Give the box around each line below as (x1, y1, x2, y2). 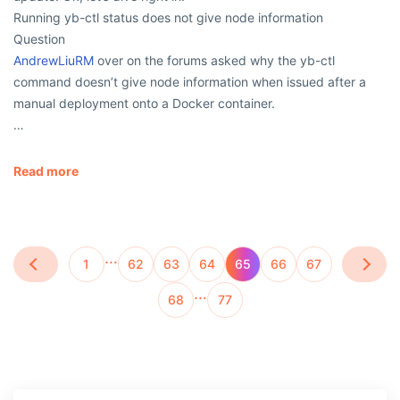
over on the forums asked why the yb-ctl (94, 52, 335, 68)
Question (13, 30, 65, 46)
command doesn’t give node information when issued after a (13, 73, 366, 89)
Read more (13, 162, 79, 179)
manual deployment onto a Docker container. (13, 95, 275, 111)
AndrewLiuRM (13, 52, 94, 68)
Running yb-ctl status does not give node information (13, 9, 323, 25)
